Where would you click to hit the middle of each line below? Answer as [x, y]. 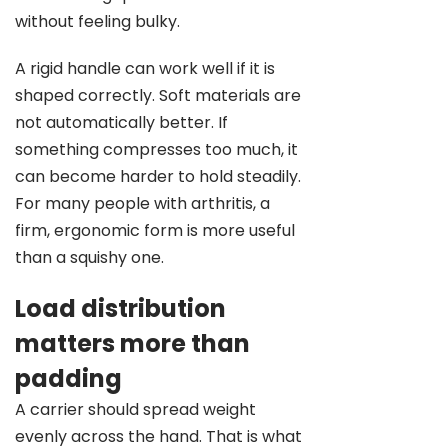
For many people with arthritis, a [142, 203]
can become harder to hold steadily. [158, 176]
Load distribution [120, 308]
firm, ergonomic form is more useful [155, 230]
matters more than [132, 343]
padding [68, 378]
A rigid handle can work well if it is [145, 68]
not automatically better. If [121, 122]
